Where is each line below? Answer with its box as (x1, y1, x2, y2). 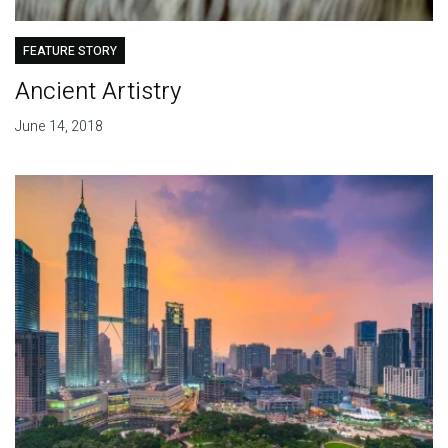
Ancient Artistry (14, 74, 181, 110)
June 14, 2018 (14, 116, 103, 138)
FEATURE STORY (22, 42, 117, 61)
